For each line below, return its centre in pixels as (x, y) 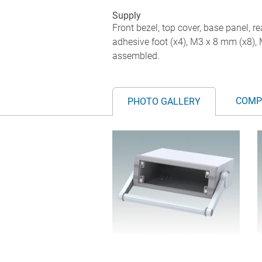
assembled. (136, 56)
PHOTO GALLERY (164, 101)
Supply (127, 15)
